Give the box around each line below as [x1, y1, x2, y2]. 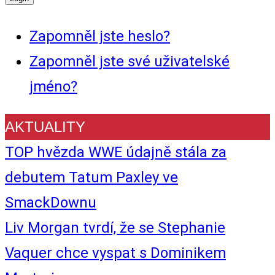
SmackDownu [5, 194, 96, 211]
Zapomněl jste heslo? [29, 28, 170, 45]
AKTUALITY [5, 118, 85, 135]
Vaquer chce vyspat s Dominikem [5, 244, 226, 261]
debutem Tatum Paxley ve [5, 169, 178, 186]
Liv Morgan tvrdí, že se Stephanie [5, 219, 225, 236]
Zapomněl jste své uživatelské [29, 53, 230, 70]
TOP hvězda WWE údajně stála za [5, 144, 227, 161]
